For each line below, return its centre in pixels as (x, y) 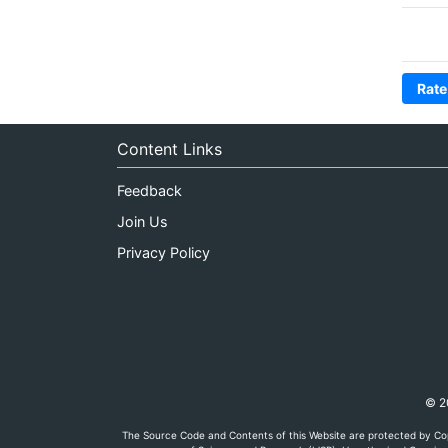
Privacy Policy (163, 252)
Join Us (142, 221)
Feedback (149, 191)
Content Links (169, 148)
